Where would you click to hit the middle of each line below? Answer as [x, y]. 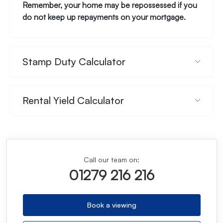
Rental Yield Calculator [73, 100]
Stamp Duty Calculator [74, 61]
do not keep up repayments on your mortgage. [104, 17]
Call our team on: [111, 159]
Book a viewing [111, 205]
